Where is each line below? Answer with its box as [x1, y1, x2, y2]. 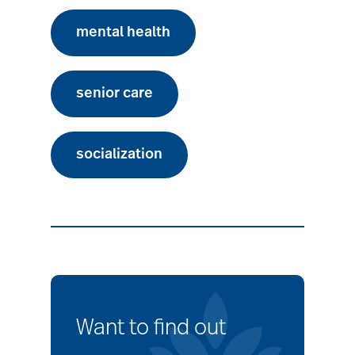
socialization [76, 147, 162, 162]
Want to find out [76, 317, 226, 340]
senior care [76, 86, 153, 101]
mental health [76, 25, 170, 40]
